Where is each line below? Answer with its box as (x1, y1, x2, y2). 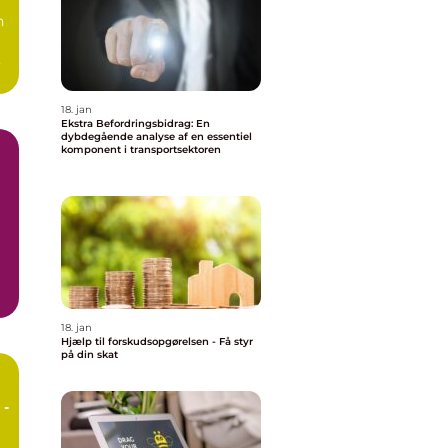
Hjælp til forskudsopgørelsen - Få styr (61, 335, 253, 348)
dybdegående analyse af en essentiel (61, 130, 252, 143)
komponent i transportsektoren (61, 143, 221, 156)
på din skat (61, 348, 118, 361)
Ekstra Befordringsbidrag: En (61, 117, 210, 130)
